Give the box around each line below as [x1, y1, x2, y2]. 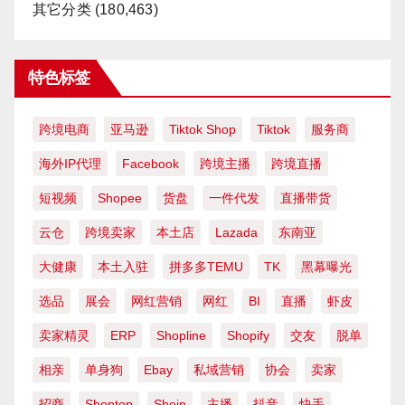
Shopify [227, 328, 269, 344]
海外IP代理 [39, 156, 101, 172]
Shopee [98, 191, 142, 206]
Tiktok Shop [169, 122, 236, 137]
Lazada [215, 225, 258, 240]
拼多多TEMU [169, 259, 243, 275]
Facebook [122, 156, 179, 172]
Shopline [156, 328, 206, 344]
